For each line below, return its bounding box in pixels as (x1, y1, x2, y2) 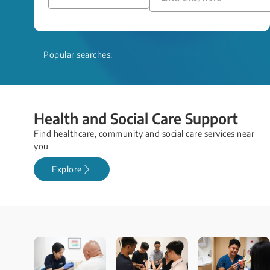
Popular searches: (43, 49, 113, 60)
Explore (52, 164, 82, 175)
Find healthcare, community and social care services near (34, 128, 254, 139)
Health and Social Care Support (34, 109, 238, 128)
